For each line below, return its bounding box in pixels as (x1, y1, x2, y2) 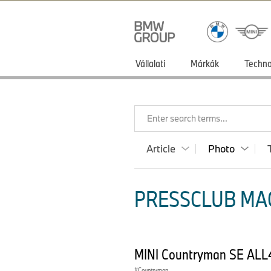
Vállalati (135, 57, 165, 70)
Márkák (191, 57, 219, 70)
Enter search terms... (147, 113, 227, 124)
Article (146, 142, 175, 155)
